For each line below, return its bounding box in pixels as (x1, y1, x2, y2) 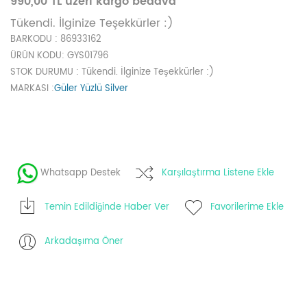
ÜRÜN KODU (10, 49, 62, 63)
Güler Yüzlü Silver (54, 82, 128, 96)
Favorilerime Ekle (210, 200, 284, 214)
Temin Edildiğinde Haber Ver (45, 200, 169, 214)
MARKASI (10, 82, 51, 96)
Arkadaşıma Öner (45, 234, 123, 249)
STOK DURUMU (10, 65, 76, 79)
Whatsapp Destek (38, 166, 121, 180)
